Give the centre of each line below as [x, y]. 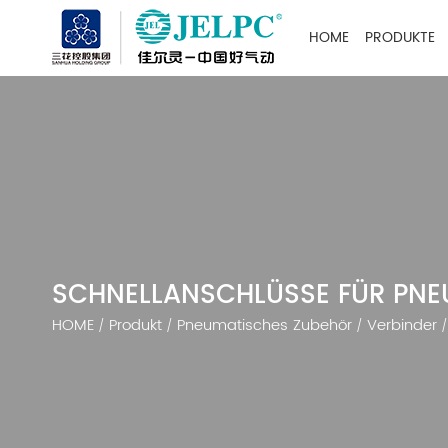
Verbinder [402, 325]
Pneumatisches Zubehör [264, 325]
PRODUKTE [400, 37]
